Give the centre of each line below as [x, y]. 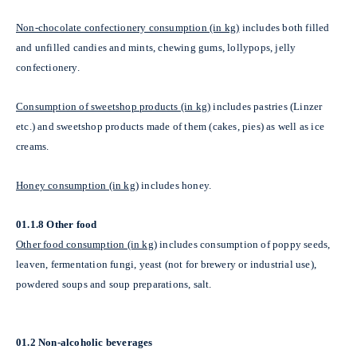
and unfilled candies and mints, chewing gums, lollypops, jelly [156, 47]
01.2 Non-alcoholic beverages [84, 342]
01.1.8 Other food [57, 224]
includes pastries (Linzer [268, 106]
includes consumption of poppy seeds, [245, 244]
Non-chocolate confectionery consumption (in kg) [128, 27]
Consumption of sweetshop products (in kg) [114, 106]
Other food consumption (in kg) [86, 244]
